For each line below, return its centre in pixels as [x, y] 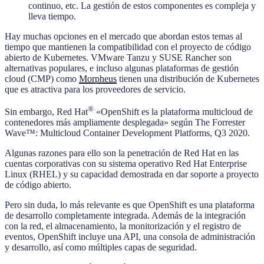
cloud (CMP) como [42, 78]
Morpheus [98, 78]
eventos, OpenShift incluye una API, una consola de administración [130, 237]
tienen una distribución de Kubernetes [188, 78]
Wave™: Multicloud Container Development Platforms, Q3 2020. [127, 133]
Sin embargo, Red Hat [46, 112]
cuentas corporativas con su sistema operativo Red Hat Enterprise [126, 164]
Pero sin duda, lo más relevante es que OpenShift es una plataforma [130, 205]
